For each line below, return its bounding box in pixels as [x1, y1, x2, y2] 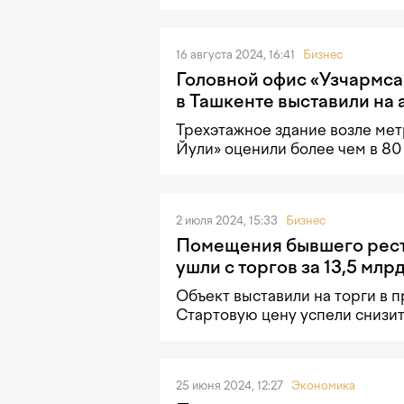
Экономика [291, 379, 355, 393]
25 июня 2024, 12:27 [176, 379, 286, 393]
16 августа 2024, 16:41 [176, 48, 298, 62]
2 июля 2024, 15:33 [176, 213, 280, 227]
